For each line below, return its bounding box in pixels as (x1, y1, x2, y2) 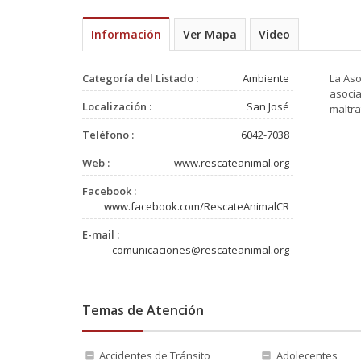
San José (247, 99, 290, 114)
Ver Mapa (183, 27, 237, 42)
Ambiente (243, 71, 290, 85)
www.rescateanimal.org (174, 156, 290, 170)
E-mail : (82, 227, 119, 242)
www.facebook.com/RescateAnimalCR (104, 199, 290, 214)
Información (91, 27, 161, 42)
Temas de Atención (82, 301, 204, 319)
